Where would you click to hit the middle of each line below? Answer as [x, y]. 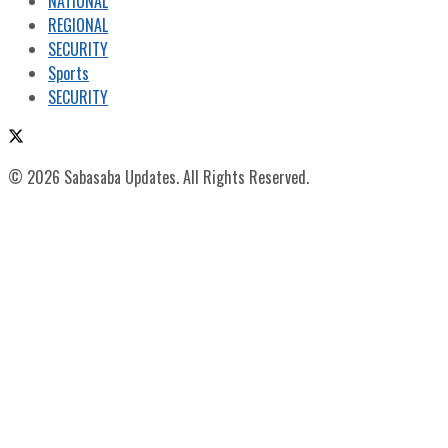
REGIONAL [78, 24]
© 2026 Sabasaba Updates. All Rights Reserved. [158, 176]
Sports [68, 72]
